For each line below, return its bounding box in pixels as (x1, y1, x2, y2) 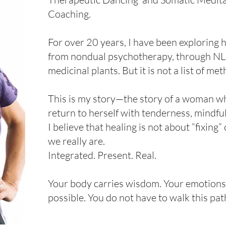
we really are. (48, 135, 105, 147)
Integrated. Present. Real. (48, 149, 157, 161)
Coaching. (48, 8, 91, 20)
